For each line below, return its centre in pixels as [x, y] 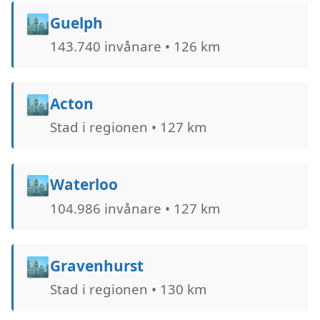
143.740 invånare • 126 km [135, 46]
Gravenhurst [96, 265]
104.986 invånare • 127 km [135, 208]
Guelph [76, 22]
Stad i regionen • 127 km [128, 127]
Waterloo [84, 185]
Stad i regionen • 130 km [128, 289]
